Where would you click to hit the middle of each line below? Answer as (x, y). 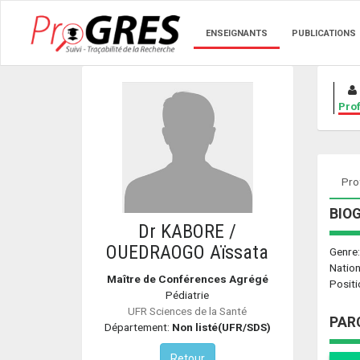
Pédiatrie (188, 295)
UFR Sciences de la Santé (188, 311)
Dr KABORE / (188, 231)
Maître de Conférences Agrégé (187, 278)
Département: (138, 327)
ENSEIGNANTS (237, 33)
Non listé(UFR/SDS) (221, 327)
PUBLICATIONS (324, 33)
